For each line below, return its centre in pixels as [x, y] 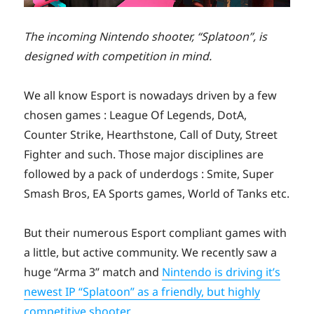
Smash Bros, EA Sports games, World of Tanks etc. [157, 193]
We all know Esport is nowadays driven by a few [151, 95]
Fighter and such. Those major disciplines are [144, 154]
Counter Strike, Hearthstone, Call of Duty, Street [151, 134]
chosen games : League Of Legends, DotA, [136, 115]
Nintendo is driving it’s [221, 272]
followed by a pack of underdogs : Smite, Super [149, 173]
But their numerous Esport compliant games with [156, 232]
